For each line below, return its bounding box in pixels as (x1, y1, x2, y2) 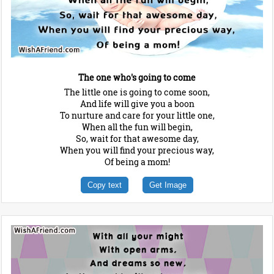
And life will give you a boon (80, 98, 194, 110)
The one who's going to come (78, 72, 196, 84)
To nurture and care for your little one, (59, 109, 215, 122)
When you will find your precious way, (60, 144, 214, 157)
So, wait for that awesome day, (75, 133, 199, 145)
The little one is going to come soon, (64, 86, 210, 98)
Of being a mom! (104, 156, 170, 168)
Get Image (149, 180, 187, 190)
